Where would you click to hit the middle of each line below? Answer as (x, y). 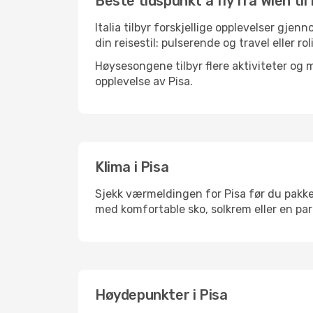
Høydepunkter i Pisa (161, 295)
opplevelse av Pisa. (144, 81)
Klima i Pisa (132, 167)
